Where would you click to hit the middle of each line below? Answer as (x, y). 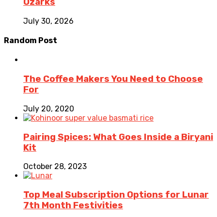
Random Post (31, 41)
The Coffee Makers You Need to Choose (113, 79)
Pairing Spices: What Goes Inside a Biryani (118, 137)
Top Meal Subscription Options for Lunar (116, 194)
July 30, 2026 (48, 21)
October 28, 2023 (55, 167)
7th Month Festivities (73, 205)
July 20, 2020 (49, 108)
